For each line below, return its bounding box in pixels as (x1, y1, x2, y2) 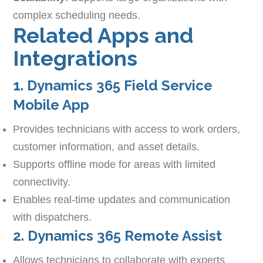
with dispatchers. (13, 211, 92, 224)
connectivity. (13, 176, 71, 188)
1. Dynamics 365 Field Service (13, 77, 213, 95)
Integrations (13, 46, 138, 71)
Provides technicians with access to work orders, (13, 123, 241, 136)
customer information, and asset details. (13, 141, 200, 153)
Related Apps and (13, 23, 194, 48)
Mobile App (13, 96, 90, 114)
